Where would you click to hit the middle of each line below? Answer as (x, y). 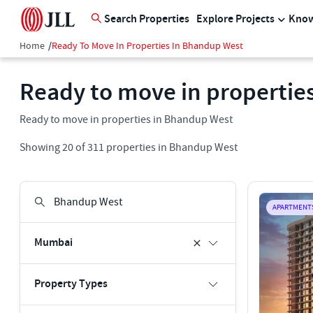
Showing (41, 147)
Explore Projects (235, 19)
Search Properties (147, 19)
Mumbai (53, 243)
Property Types (71, 284)
